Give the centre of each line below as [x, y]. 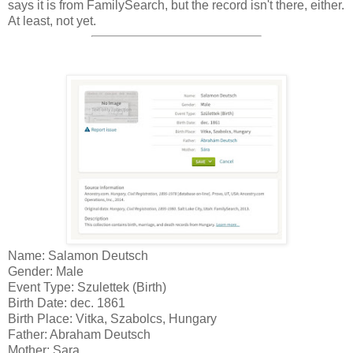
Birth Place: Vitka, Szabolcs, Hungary [112, 318]
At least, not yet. [52, 21]
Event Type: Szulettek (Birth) [87, 287]
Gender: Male [46, 271]
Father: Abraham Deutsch [79, 334]
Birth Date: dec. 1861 [67, 303]
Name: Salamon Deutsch [78, 255]
